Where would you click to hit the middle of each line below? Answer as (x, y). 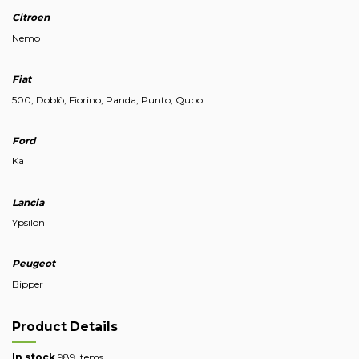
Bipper (28, 284)
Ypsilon (28, 223)
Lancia (28, 202)
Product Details (65, 326)
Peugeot (34, 264)
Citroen (31, 18)
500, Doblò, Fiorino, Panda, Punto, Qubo (107, 99)
